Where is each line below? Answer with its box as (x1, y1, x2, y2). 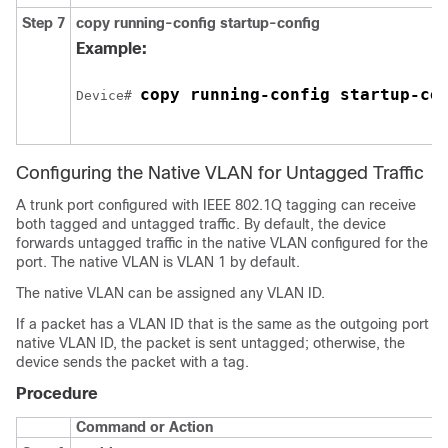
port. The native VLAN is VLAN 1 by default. (16, 254, 300, 270)
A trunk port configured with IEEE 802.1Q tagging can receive (16, 197, 416, 213)
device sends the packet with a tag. (16, 354, 249, 370)
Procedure (16, 385, 98, 402)
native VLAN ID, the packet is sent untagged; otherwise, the (16, 335, 405, 351)
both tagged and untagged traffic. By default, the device (16, 216, 386, 232)
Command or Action (76, 419, 213, 435)
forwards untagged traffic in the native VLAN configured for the (16, 235, 428, 251)
